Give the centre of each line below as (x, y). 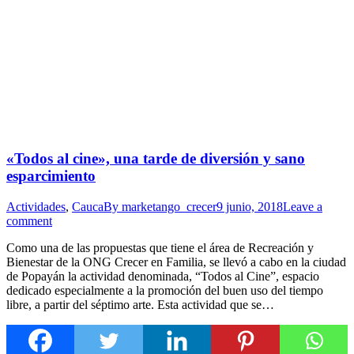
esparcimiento (51, 175)
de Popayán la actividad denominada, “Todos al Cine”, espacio (163, 276)
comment (29, 220)
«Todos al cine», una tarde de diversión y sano (156, 158)
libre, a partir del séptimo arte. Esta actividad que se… (140, 304)
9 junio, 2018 (250, 206)
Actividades (36, 206)
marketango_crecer (169, 206)
